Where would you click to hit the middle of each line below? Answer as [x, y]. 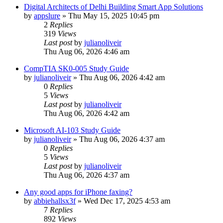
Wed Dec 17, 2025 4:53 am [127, 201]
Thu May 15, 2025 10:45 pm [114, 15]
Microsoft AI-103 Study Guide [72, 130]
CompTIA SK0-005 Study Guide [76, 68]
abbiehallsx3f [55, 201]
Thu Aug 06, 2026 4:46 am [87, 51]
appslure [47, 15]
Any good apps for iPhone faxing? [78, 192]
